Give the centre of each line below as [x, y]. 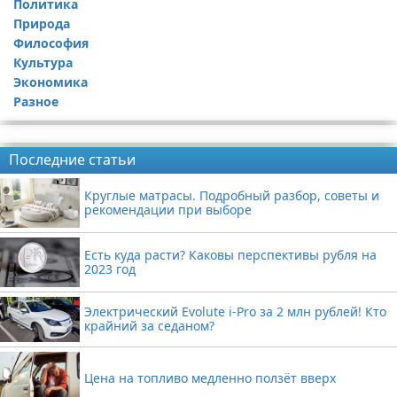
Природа [42, 23]
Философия [51, 43]
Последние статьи [72, 159]
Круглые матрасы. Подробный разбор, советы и [232, 195]
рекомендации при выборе [168, 209]
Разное [36, 101]
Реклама [27, 133]
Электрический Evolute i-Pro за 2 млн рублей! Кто [235, 312]
